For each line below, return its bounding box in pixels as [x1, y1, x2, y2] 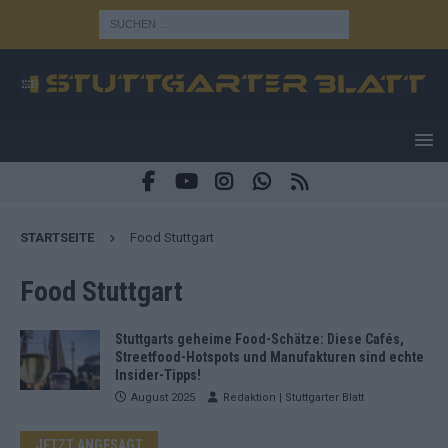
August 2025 [131, 390, 195, 404]
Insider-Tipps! [115, 366, 201, 383]
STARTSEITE [20, 229, 94, 245]
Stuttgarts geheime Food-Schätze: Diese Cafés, [115, 330, 404, 347]
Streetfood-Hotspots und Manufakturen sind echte [115, 348, 424, 365]
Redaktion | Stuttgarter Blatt [223, 390, 364, 404]
